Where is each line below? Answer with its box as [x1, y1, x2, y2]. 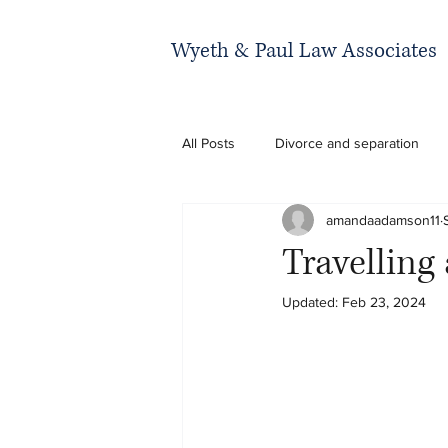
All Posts [182, 134, 235, 151]
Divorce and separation [275, 134, 419, 151]
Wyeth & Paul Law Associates [171, 37, 437, 65]
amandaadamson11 [326, 211, 440, 228]
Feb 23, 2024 [342, 294, 426, 310]
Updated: [282, 294, 342, 310]
